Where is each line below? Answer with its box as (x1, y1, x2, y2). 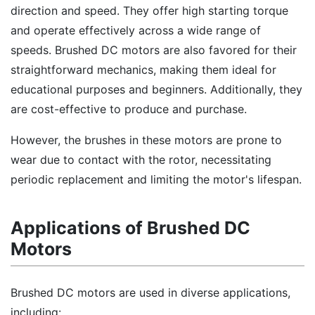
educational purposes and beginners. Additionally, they (11, 82, 302, 96)
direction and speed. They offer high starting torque (11, 4, 288, 18)
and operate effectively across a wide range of (11, 23, 261, 37)
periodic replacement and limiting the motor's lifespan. (11, 172, 302, 186)
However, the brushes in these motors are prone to (11, 133, 282, 147)
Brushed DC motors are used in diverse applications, (11, 285, 290, 300)
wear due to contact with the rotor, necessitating (11, 153, 271, 167)
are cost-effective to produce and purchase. (11, 102, 247, 116)
